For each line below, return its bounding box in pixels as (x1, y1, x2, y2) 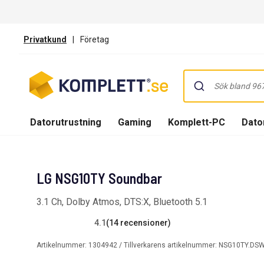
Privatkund (24, 34, 67, 44)
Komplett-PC (168, 116, 225, 128)
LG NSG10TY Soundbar (37, 170, 162, 187)
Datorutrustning (30, 116, 101, 128)
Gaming (118, 116, 151, 128)
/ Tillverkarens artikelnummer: (119, 240, 217, 249)
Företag (80, 34, 109, 44)
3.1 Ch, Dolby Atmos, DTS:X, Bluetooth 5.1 (37, 196, 207, 207)
